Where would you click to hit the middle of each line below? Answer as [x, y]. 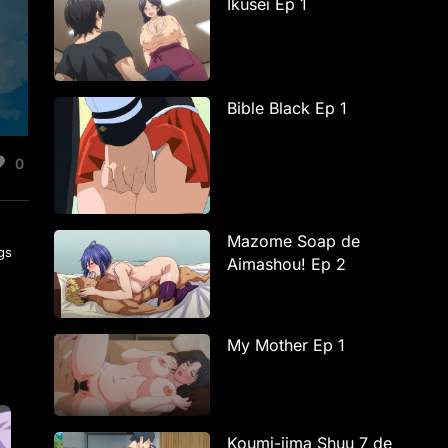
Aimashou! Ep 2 [287, 263]
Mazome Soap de [294, 240]
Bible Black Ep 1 [287, 107]
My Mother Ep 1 [286, 344]
